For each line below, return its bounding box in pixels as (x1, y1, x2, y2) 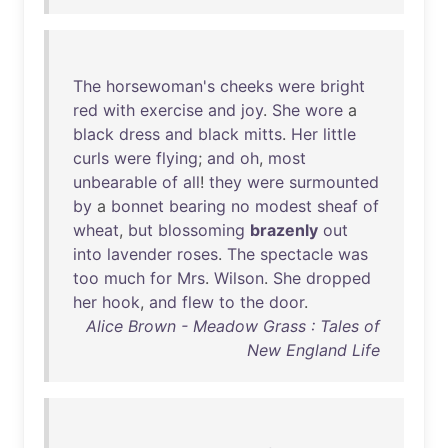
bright (320, 76, 365, 96)
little (323, 124, 356, 144)
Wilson (214, 268, 264, 288)
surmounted (289, 172, 379, 192)
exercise (140, 100, 203, 120)
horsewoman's (106, 76, 215, 96)
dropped (306, 268, 371, 288)
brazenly (250, 220, 318, 240)
